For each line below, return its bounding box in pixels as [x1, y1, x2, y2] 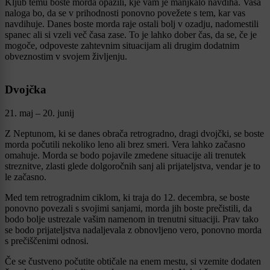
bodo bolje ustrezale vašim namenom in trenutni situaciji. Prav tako [5, 213, 259, 224]
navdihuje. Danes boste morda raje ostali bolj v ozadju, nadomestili [5, 19, 259, 30]
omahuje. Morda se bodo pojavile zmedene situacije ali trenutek [5, 149, 246, 160]
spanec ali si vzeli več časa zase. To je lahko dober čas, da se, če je [5, 30, 257, 40]
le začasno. [5, 171, 46, 182]
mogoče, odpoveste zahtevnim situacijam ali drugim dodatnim [5, 40, 239, 51]
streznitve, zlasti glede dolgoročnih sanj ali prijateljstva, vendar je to [5, 160, 260, 171]
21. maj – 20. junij [5, 107, 74, 118]
